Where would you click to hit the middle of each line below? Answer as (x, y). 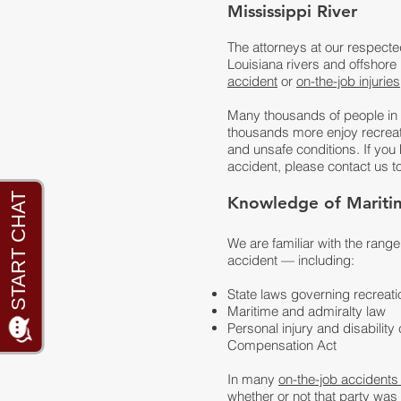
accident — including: (291, 260)
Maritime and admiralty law (307, 311)
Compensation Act (282, 345)
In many (253, 379)
